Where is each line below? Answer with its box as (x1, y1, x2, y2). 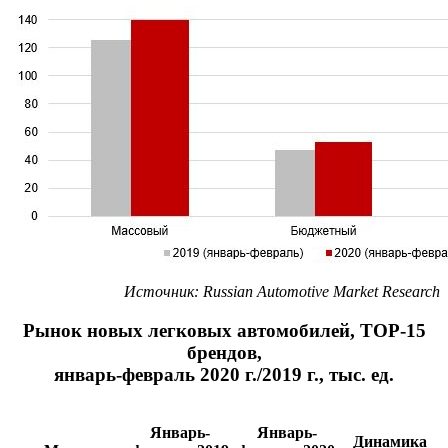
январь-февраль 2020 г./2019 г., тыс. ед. (54, 364, 394, 386)
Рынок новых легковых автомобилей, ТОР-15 (22, 320, 426, 342)
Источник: (124, 283, 203, 301)
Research (382, 283, 440, 301)
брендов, (186, 342, 262, 364)
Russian (203, 283, 253, 301)
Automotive (257, 283, 329, 301)
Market (333, 283, 378, 301)
